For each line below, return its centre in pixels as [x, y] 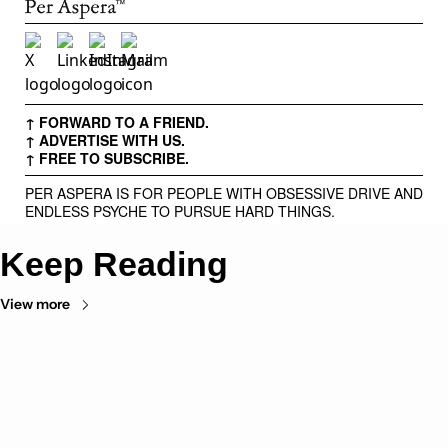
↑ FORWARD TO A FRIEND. [117, 122]
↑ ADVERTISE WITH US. [105, 140]
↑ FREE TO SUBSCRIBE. [107, 158]
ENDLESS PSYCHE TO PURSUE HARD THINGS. [180, 211]
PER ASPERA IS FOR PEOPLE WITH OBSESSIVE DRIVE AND [224, 193]
